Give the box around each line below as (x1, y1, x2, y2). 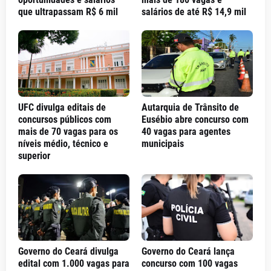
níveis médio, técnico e (18, 138, 108, 149)
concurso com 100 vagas (142, 258, 238, 269)
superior (18, 150, 50, 162)
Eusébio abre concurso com (142, 114, 249, 125)
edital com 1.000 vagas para (18, 258, 129, 269)
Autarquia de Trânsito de (142, 102, 239, 113)
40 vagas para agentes (142, 126, 230, 137)
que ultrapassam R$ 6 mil (18, 6, 118, 18)
